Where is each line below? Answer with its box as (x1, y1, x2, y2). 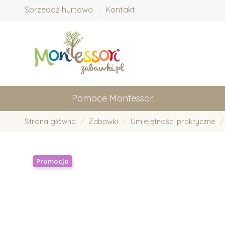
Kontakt (105, 5, 135, 15)
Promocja (36, 157, 69, 165)
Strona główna (25, 116, 76, 126)
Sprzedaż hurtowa (25, 5, 95, 15)
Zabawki (88, 116, 118, 126)
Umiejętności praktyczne (131, 116, 215, 126)
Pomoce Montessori (72, 92, 155, 104)
